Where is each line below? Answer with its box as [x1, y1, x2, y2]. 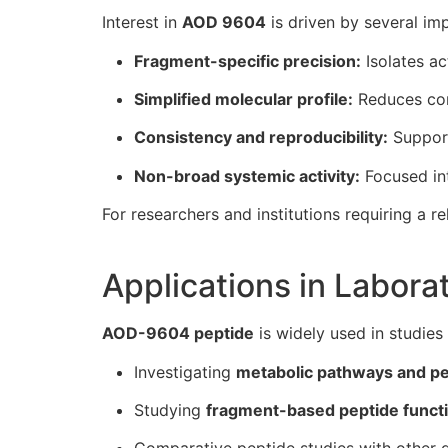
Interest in [102, 12, 182, 33]
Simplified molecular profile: [134, 89, 353, 109]
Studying [134, 399, 206, 420]
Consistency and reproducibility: [134, 127, 388, 148]
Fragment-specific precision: [134, 50, 361, 71]
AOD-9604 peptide [102, 323, 254, 344]
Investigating [134, 361, 236, 382]
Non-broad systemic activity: [134, 165, 360, 186]
